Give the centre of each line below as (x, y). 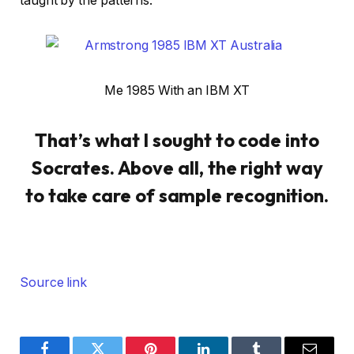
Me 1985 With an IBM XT (177, 90)
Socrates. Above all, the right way (177, 167)
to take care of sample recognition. (177, 195)
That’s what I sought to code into (177, 139)
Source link (54, 282)
